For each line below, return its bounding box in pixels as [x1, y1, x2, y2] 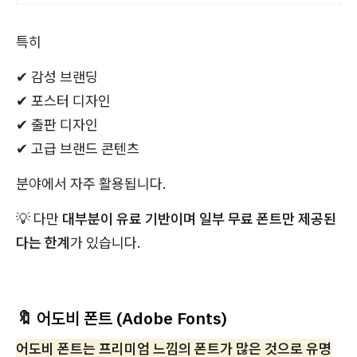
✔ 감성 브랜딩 [16, 68, 98, 87]
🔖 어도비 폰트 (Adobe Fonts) [16, 307, 227, 330]
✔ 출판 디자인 [16, 116, 98, 135]
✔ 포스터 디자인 [16, 92, 111, 111]
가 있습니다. [70, 233, 141, 253]
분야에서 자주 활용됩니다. [16, 175, 167, 194]
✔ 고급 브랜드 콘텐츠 [16, 139, 139, 159]
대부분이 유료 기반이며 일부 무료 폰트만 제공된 [62, 210, 336, 229]
